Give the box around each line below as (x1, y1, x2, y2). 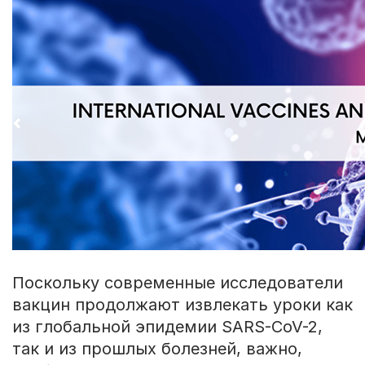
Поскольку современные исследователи (11, 272, 343, 292)
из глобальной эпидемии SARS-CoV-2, (11, 316, 323, 336)
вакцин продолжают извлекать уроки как (11, 294, 353, 314)
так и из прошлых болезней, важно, (11, 338, 302, 358)
